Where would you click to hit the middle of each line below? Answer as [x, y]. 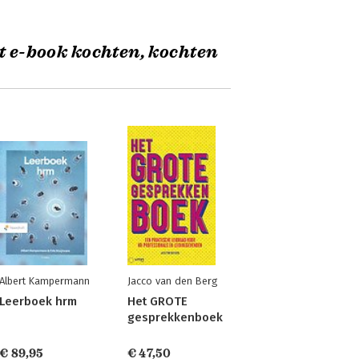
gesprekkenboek [175, 317]
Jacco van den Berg [172, 281]
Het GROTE [157, 301]
